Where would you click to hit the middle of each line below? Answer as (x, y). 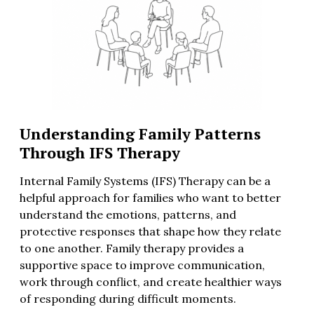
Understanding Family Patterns (140, 133)
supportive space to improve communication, (142, 265)
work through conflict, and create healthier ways (151, 281)
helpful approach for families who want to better (150, 197)
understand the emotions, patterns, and (128, 214)
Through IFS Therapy (100, 152)
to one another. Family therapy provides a (132, 248)
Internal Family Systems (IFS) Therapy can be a (145, 180)
